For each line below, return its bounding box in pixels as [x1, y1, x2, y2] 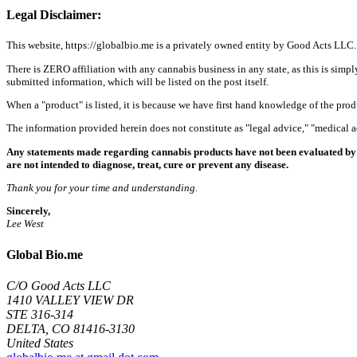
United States [6, 335, 73, 350]
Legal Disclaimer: [6, 8, 101, 22]
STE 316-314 [6, 307, 73, 321]
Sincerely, [6, 205, 50, 218]
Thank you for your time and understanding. [6, 181, 198, 194]
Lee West [6, 218, 44, 230]
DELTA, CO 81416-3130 [6, 321, 135, 335]
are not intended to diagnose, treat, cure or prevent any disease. [6, 158, 288, 171]
